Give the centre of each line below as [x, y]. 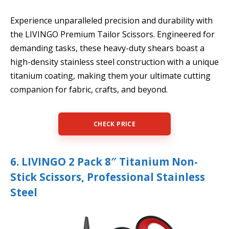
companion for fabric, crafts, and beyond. [89, 90]
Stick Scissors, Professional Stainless [108, 177]
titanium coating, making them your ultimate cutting [110, 76]
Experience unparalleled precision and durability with [111, 21]
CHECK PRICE [114, 124]
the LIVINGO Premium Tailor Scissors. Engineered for [112, 35]
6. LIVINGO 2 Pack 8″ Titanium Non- [104, 161]
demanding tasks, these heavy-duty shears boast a [107, 48]
